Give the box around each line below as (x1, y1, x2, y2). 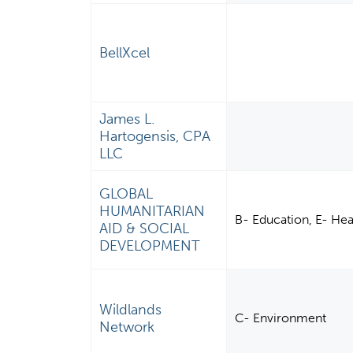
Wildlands (99, 301, 162, 319)
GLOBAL (99, 185, 154, 203)
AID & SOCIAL (99, 220, 190, 238)
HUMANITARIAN (99, 203, 206, 221)
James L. (99, 110, 155, 128)
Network (99, 318, 155, 336)
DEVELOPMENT (99, 237, 201, 255)
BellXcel (99, 44, 150, 62)
